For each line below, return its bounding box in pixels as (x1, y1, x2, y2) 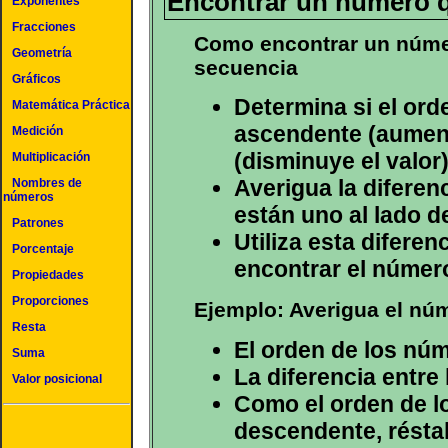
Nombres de (12, 176, 82, 190)
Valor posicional (12, 372, 102, 386)
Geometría (12, 46, 72, 60)
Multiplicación (12, 150, 90, 164)
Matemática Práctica (12, 98, 130, 112)
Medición (12, 124, 63, 138)
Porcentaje (12, 242, 74, 256)
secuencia (193, 55, 298, 79)
